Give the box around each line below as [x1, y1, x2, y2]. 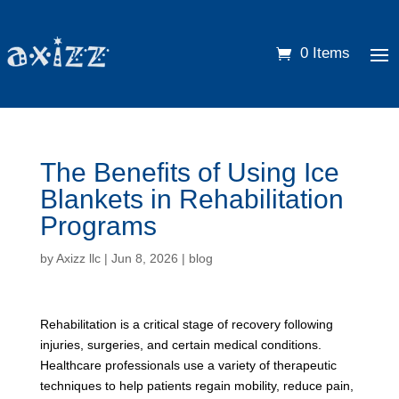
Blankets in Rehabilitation [39, 183, 344, 214]
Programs [39, 210, 157, 240]
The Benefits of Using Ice [39, 157, 339, 187]
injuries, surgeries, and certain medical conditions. [39, 337, 322, 352]
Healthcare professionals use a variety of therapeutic [39, 357, 337, 372]
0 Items [300, 45, 350, 62]
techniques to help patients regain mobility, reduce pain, [39, 378, 354, 393]
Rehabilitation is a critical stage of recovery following [39, 316, 333, 331]
